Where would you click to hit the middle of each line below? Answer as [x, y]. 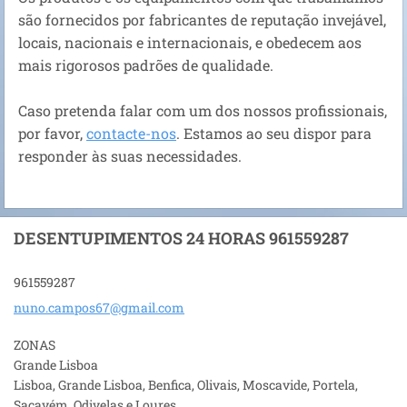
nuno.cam [44, 308]
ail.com [163, 308]
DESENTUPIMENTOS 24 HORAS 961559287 [181, 238]
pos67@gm [108, 308]
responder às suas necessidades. [130, 156]
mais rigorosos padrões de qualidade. [146, 65]
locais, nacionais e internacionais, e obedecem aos [190, 42]
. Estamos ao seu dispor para [274, 133]
